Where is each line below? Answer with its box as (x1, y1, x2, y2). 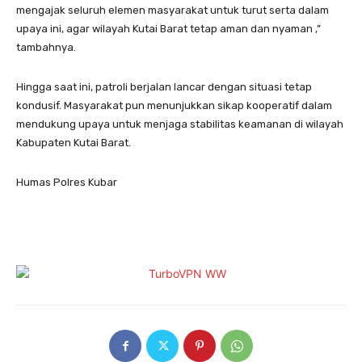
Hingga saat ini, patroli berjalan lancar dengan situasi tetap (16, 81, 312, 94)
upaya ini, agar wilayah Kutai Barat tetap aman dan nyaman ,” (16, 23, 321, 36)
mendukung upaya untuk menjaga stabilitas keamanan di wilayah (16, 118, 343, 131)
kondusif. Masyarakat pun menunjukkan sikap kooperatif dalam (16, 99, 332, 112)
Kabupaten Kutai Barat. (16, 137, 131, 149)
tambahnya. (16, 41, 76, 54)
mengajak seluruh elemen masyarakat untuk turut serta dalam (16, 4, 329, 17)
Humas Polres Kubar (16, 176, 117, 189)
